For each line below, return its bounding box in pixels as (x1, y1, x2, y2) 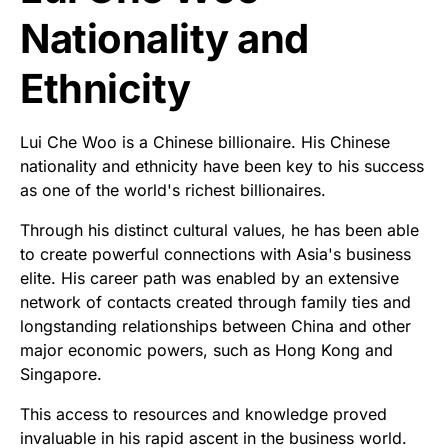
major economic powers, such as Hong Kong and (20, 339, 393, 360)
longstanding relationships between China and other (20, 315, 411, 336)
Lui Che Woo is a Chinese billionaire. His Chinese (20, 131, 390, 152)
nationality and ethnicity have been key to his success (20, 155, 424, 176)
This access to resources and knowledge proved (20, 403, 387, 424)
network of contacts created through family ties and (20, 291, 411, 312)
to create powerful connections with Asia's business (20, 243, 411, 264)
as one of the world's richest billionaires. (20, 179, 326, 200)
